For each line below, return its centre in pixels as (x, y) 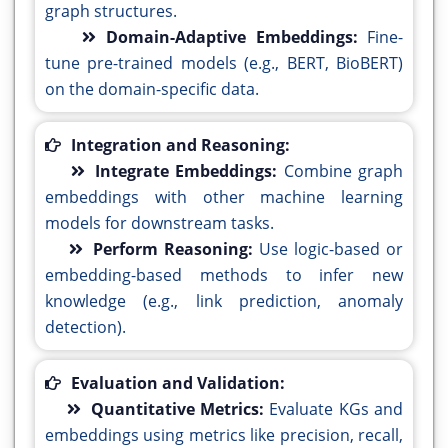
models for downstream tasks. (159, 223)
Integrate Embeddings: (189, 171)
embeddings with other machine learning (224, 197)
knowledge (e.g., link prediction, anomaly (224, 301)
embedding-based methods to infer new (224, 275)
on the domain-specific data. (152, 89)
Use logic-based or (331, 249)
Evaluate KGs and (336, 409)
